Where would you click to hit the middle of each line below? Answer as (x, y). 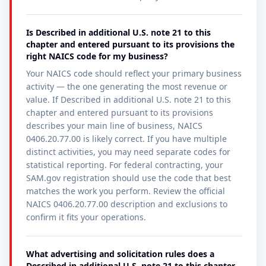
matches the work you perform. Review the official (126, 191)
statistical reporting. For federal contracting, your (125, 165)
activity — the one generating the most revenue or (127, 86)
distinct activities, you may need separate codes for (128, 152)
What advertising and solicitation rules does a (120, 254)
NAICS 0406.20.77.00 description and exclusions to (127, 204)
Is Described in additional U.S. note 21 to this (118, 32)
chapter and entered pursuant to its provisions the (130, 44)
